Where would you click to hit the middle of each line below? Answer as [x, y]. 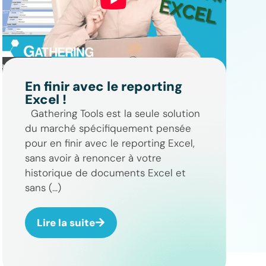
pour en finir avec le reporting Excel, [110, 143]
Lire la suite [66, 222]
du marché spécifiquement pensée [108, 128]
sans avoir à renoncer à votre [93, 158]
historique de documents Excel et [105, 172]
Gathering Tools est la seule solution [112, 113]
